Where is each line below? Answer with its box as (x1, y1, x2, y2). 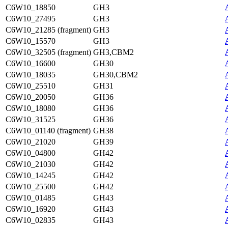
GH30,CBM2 (93, 70, 138, 79)
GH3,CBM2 (93, 48, 134, 56)
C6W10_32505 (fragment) (6, 48, 91, 56)
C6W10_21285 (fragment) (6, 25, 91, 34)
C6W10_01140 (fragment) (6, 126, 91, 135)
